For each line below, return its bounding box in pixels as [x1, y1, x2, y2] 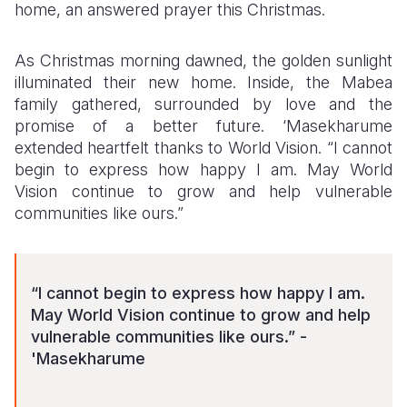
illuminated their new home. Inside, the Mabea [15, 72, 392, 92]
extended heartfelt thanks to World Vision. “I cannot [15, 137, 392, 157]
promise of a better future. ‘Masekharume [15, 115, 392, 135]
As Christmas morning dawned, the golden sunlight [15, 50, 392, 70]
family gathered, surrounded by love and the [15, 94, 392, 114]
